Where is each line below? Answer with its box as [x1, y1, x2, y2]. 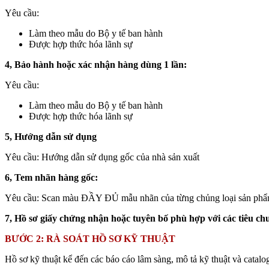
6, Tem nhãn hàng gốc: [5, 172, 98, 183]
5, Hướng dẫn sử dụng [5, 131, 97, 142]
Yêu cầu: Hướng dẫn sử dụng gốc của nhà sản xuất [5, 151, 199, 162]
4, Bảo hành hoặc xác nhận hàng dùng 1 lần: [5, 59, 187, 70]
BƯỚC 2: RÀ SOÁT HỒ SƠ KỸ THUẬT [5, 233, 175, 244]
